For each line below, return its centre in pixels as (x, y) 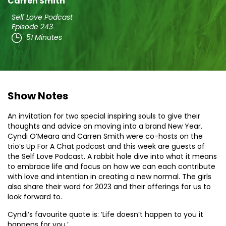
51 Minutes (44, 37)
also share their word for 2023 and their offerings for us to (109, 186)
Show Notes (38, 96)
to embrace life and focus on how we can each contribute (111, 166)
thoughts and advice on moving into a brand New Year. (105, 126)
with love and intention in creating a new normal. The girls (109, 176)
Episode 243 (32, 26)
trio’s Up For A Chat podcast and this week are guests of (106, 146)
